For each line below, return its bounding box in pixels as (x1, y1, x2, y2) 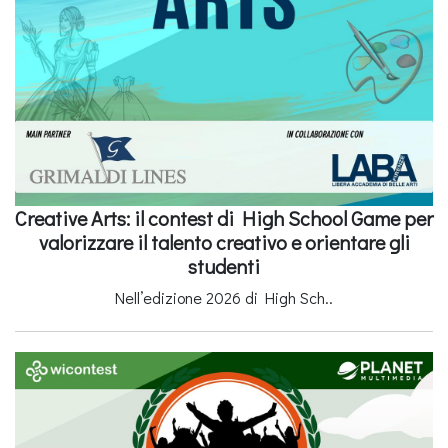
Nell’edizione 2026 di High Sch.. (115, 286, 333, 308)
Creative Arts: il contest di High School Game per (15, 204, 433, 231)
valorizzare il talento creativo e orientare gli (38, 228, 410, 255)
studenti (188, 252, 260, 279)
